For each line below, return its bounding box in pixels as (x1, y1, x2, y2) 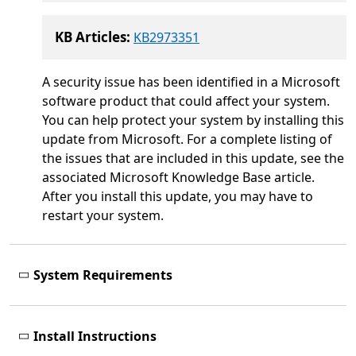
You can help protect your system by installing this (42, 111, 344, 130)
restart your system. (42, 207, 164, 225)
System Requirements (33, 266, 172, 284)
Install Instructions (33, 327, 157, 346)
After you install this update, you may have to (42, 188, 313, 206)
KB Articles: (55, 28, 130, 47)
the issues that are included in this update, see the (42, 149, 344, 168)
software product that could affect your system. (42, 92, 330, 110)
